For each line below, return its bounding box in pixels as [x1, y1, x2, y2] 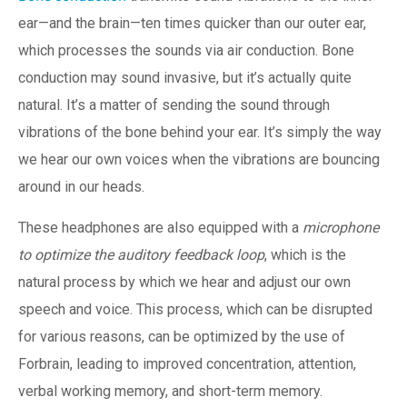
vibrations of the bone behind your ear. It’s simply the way [18, 124, 382, 142]
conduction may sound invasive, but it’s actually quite [18, 69, 352, 87]
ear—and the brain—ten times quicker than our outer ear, [18, 15, 366, 33]
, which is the [264, 246, 346, 264]
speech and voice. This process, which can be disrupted [18, 301, 372, 319]
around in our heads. [18, 178, 144, 196]
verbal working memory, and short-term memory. [18, 382, 323, 401]
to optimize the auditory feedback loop [18, 246, 264, 264]
